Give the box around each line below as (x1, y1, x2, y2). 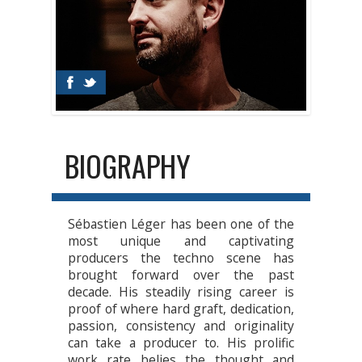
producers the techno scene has (68, 249, 294, 267)
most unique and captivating (68, 232, 294, 250)
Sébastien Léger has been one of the (68, 215, 294, 234)
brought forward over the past (68, 266, 294, 284)
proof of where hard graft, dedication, (68, 300, 294, 318)
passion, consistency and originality (68, 317, 294, 335)
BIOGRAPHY (65, 144, 191, 187)
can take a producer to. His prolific (68, 334, 294, 352)
